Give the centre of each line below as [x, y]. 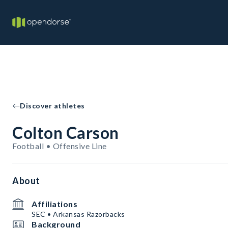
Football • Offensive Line [60, 146]
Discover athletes [52, 106]
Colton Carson [66, 133]
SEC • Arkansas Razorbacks [78, 214]
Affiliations [54, 204]
